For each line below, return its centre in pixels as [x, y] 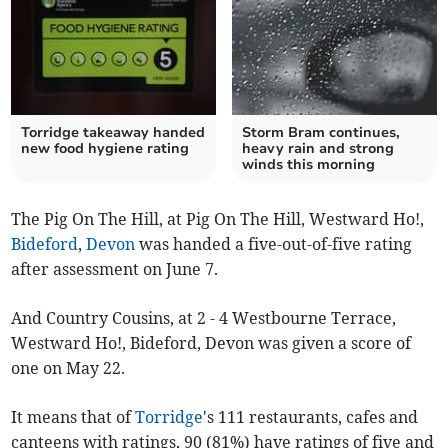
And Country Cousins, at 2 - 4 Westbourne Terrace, [204, 317]
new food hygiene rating [105, 148]
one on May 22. [68, 367]
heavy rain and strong [318, 148]
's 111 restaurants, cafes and [311, 416]
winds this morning [308, 164]
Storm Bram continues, [321, 132]
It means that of [73, 416]
